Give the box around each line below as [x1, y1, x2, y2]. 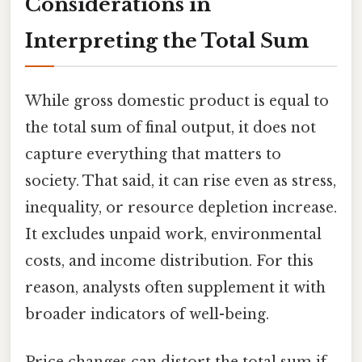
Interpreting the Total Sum [25, 28, 309, 53]
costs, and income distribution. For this [25, 251, 314, 270]
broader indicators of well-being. [25, 305, 269, 323]
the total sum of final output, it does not [25, 118, 316, 137]
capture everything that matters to [25, 145, 281, 163]
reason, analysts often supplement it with [25, 278, 326, 297]
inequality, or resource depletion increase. [25, 198, 337, 217]
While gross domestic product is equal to [25, 91, 329, 110]
